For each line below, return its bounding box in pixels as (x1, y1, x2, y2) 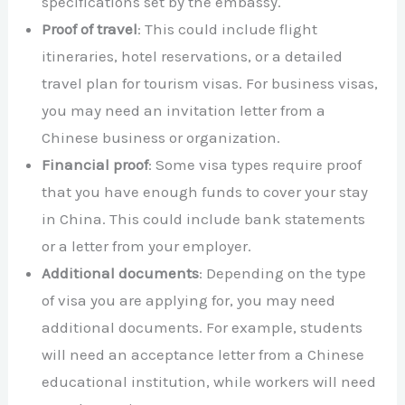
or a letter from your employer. (42, 236, 252, 255)
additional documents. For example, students (42, 317, 363, 336)
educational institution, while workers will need (42, 372, 377, 391)
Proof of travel (42, 19, 138, 38)
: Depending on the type (199, 263, 367, 282)
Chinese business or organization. (42, 127, 281, 146)
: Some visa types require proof (148, 155, 363, 174)
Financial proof (42, 155, 149, 174)
